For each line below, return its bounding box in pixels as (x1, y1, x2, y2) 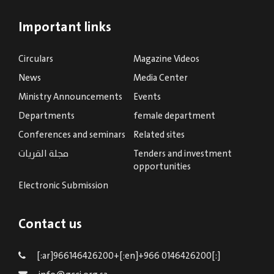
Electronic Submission (18, 179, 108, 194)
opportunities (133, 160, 191, 175)
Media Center (133, 71, 188, 86)
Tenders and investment (133, 147, 232, 162)
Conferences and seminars (18, 128, 125, 143)
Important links (18, 17, 111, 39)
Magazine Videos (133, 52, 200, 67)
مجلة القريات (18, 147, 68, 162)
